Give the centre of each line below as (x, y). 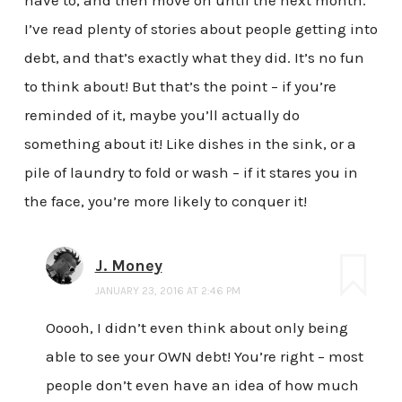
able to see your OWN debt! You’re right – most (204, 357)
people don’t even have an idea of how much (202, 385)
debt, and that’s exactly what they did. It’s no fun (194, 57)
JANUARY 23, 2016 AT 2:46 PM (167, 290)
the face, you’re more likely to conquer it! (165, 201)
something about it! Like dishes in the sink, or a (190, 143)
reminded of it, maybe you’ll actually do (162, 114)
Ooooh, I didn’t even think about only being (197, 328)
